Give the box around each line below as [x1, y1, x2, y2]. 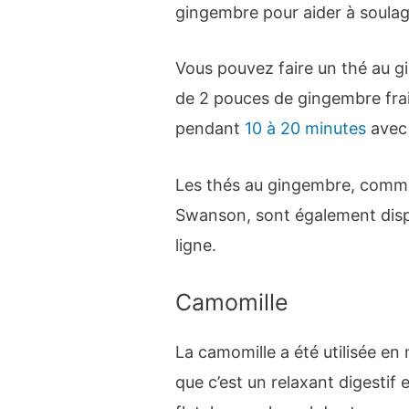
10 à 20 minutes [245, 119, 367, 139]
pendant [175, 119, 246, 139]
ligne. [175, 236, 217, 256]
